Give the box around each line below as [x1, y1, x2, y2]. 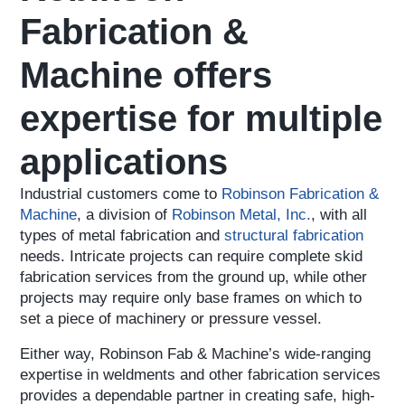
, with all [311, 206, 368, 224]
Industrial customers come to [20, 185, 222, 203]
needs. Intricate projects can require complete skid [20, 248, 363, 266]
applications [20, 142, 229, 183]
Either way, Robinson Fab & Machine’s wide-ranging [20, 344, 372, 363]
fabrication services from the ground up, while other [20, 268, 368, 287]
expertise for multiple [20, 99, 383, 139]
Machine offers [20, 55, 273, 96]
